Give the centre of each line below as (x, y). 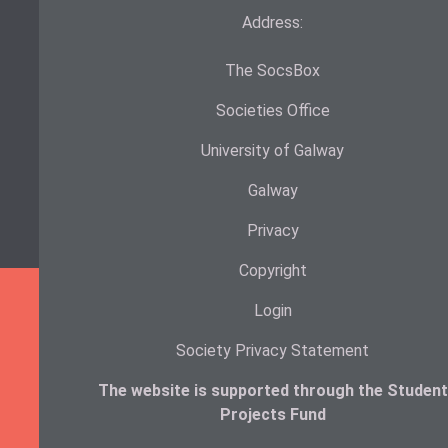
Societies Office (272, 110)
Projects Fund (272, 414)
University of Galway (273, 150)
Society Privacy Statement (273, 350)
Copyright (272, 270)
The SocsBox (273, 70)
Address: (273, 22)
